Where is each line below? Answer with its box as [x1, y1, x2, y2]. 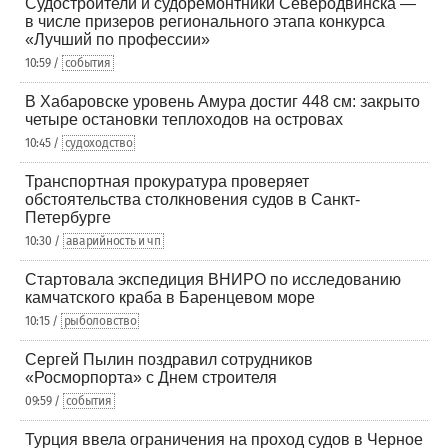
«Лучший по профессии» [25, 31, 210, 48]
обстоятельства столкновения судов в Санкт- [25, 191, 360, 208]
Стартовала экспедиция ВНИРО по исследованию [25, 271, 401, 288]
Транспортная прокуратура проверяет [25, 173, 309, 190]
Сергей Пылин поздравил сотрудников [25, 351, 313, 368]
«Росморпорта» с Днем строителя [25, 369, 277, 386]
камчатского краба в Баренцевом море [25, 289, 315, 306]
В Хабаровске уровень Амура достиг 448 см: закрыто [25, 93, 420, 110]
